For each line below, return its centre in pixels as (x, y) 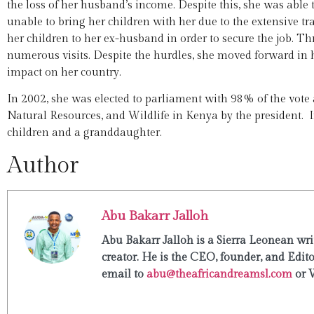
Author (43, 165)
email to (124, 274)
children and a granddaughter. (84, 133)
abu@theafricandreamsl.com (219, 274)
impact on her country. (64, 72)
